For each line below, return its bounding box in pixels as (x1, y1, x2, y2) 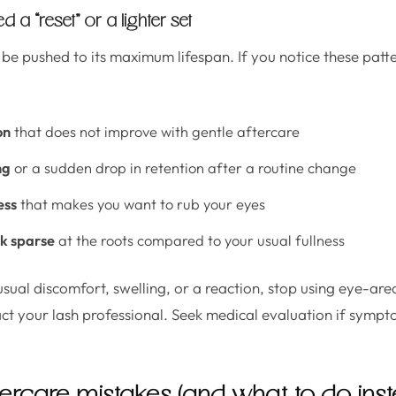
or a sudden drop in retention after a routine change (11, 158, 356, 177)
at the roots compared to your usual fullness (55, 231, 345, 249)
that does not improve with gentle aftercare (11, 122, 300, 141)
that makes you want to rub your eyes (17, 194, 265, 213)
